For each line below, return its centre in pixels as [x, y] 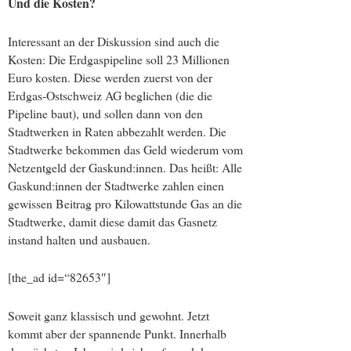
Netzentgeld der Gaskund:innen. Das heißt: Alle [125, 167]
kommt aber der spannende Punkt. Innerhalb [117, 333]
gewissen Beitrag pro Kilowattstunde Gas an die [125, 203]
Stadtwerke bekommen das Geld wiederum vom [125, 149]
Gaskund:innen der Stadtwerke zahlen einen [116, 185]
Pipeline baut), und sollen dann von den [105, 113]
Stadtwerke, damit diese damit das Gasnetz [112, 221]
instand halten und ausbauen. [79, 239]
